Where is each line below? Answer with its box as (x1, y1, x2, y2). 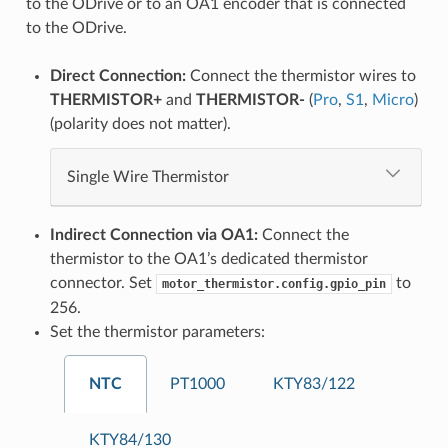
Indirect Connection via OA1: (49, 226, 258, 243)
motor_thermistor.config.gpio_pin (161, 276, 386, 291)
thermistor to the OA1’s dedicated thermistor (49, 250, 368, 267)
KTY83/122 (272, 375, 355, 392)
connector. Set (49, 274, 156, 291)
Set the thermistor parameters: (49, 323, 265, 340)
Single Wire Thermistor (66, 168, 229, 185)
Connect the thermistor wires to (185, 67, 416, 84)
